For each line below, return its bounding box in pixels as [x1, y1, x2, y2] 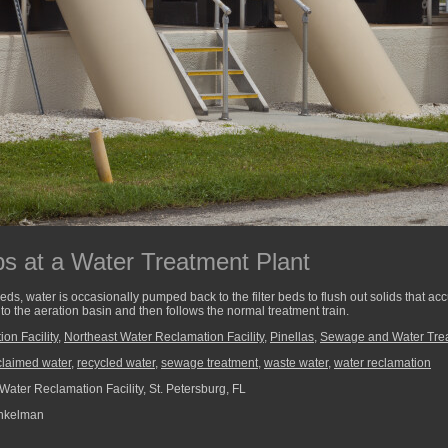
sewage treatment [161, 356, 258, 370]
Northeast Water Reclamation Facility [64, 330, 264, 344]
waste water [264, 356, 328, 370]
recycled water [77, 356, 155, 370]
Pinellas [270, 330, 314, 344]
